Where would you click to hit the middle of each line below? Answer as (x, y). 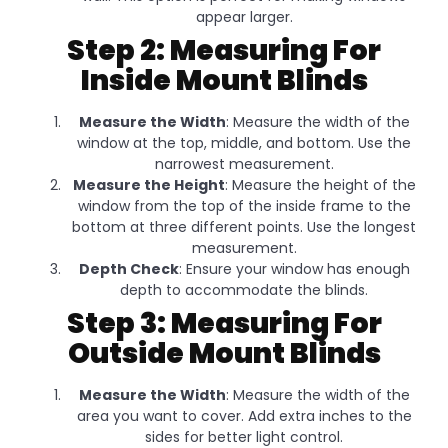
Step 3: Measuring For (224, 324)
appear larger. (244, 17)
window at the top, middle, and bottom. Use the (244, 143)
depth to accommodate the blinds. (244, 290)
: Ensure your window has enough (294, 269)
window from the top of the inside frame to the (244, 206)
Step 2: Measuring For (224, 51)
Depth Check (128, 269)
